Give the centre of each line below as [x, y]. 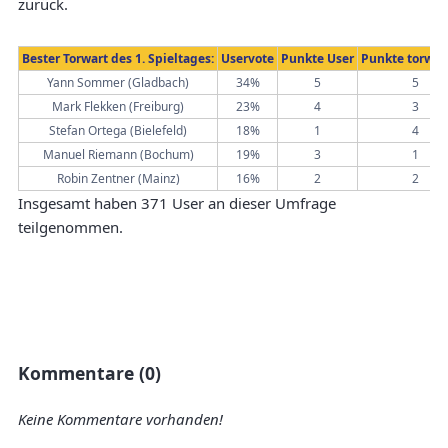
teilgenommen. [70, 227]
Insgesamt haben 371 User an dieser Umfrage [177, 203]
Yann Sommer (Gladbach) [118, 82]
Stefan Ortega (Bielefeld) [118, 130]
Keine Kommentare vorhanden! [120, 419]
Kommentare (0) [89, 373]
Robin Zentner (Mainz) [118, 178]
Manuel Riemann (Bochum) [118, 154]
